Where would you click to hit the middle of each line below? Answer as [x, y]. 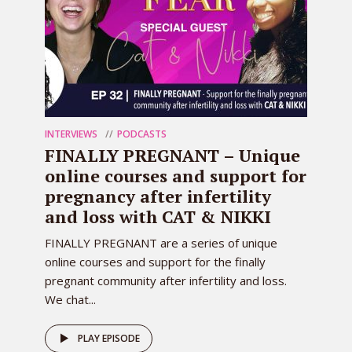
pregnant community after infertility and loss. [166, 280]
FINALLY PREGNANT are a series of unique [161, 242]
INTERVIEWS [71, 134]
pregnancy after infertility [158, 196]
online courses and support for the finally [155, 261]
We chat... [70, 299]
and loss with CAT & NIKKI [158, 216]
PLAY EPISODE [109, 338]
